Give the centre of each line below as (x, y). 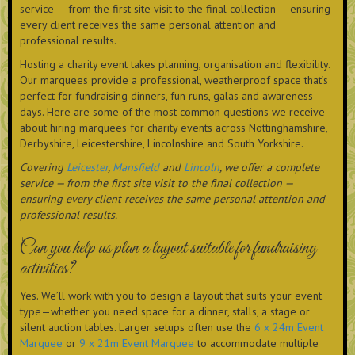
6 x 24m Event (289, 328)
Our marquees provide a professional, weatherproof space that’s (174, 80)
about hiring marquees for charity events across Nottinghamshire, (174, 128)
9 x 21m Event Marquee (137, 344)
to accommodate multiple (256, 344)
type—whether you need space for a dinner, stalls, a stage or (165, 312)
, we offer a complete (269, 168)
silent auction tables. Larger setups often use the (137, 328)
